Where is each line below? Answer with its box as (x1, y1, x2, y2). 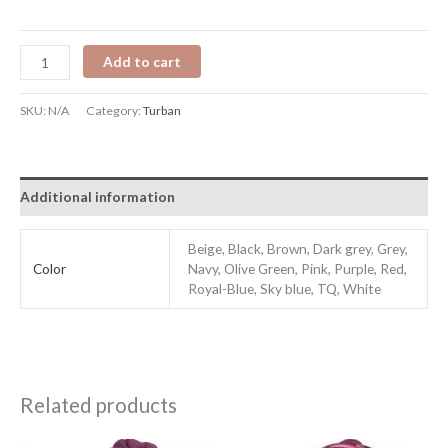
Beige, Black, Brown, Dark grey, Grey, (188, 240, 409, 258)
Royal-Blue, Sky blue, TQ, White (188, 280, 382, 298)
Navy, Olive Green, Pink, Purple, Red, (188, 260, 408, 278)
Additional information (20, 187, 175, 205)
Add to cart (103, 52, 182, 70)
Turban (143, 103, 181, 119)
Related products (20, 393, 177, 418)
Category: (86, 103, 143, 119)
